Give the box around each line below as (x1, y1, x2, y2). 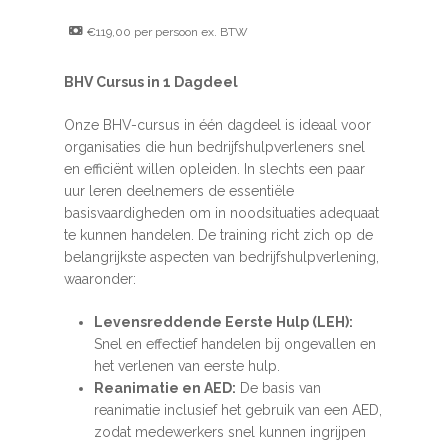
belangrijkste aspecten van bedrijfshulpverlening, (64, 249, 379, 265)
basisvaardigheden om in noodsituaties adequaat (64, 205, 379, 221)
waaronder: (64, 271, 136, 287)
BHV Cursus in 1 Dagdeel (64, 74, 238, 90)
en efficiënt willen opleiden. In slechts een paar (64, 161, 365, 177)
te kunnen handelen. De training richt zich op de (64, 227, 373, 243)
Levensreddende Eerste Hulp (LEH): (94, 314, 353, 330)
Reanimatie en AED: (94, 380, 236, 396)
